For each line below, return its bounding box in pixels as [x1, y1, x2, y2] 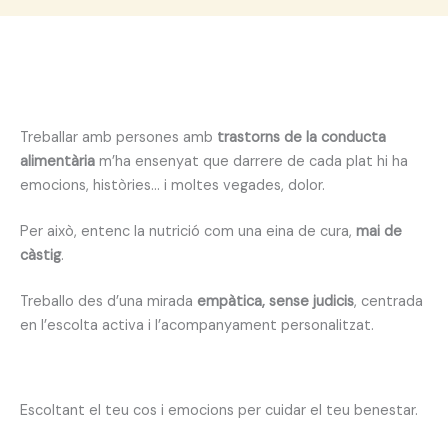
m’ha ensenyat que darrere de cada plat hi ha [99, 151, 408, 171]
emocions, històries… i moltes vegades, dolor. [20, 175, 325, 195]
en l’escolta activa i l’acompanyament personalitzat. [20, 315, 374, 335]
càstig [20, 245, 61, 265]
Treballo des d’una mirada [20, 291, 197, 311]
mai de [356, 221, 402, 241]
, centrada [354, 291, 423, 311]
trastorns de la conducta [217, 127, 386, 147]
